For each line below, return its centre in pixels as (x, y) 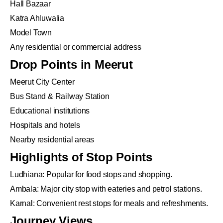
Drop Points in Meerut (71, 65)
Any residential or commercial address (76, 47)
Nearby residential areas (52, 140)
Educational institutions (50, 111)
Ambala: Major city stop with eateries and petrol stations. (106, 189)
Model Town (31, 33)
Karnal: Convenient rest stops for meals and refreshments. (109, 204)
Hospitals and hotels (45, 125)
